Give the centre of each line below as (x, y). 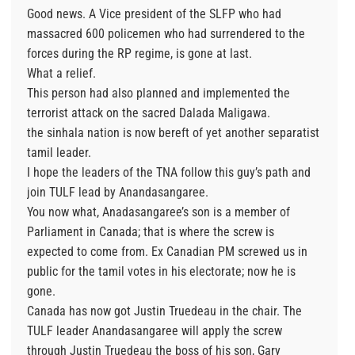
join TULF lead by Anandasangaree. (118, 193)
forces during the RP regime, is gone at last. (139, 54)
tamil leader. (59, 153)
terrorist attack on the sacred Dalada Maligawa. (149, 113)
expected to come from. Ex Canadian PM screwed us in (167, 252)
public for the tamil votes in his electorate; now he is (161, 272)
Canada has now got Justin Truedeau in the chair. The (164, 311)
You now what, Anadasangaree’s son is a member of (158, 212)
